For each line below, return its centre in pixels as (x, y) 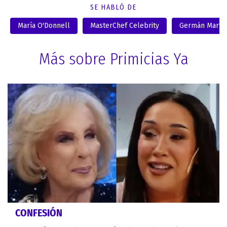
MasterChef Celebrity (125, 25)
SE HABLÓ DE (113, 7)
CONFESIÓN (39, 213)
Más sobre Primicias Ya (113, 59)
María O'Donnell (44, 25)
